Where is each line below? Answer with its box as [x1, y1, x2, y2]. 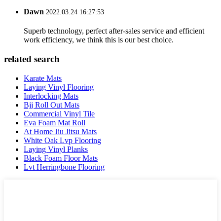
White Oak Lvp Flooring [24, 136, 101, 145]
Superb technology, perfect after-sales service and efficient [24, 27, 204, 36]
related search [4, 54, 60, 65]
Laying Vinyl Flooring [24, 82, 94, 91]
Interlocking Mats [24, 91, 78, 100]
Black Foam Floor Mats [24, 153, 98, 162]
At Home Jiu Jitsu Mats [24, 127, 97, 136]
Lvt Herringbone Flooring [24, 162, 105, 171]
